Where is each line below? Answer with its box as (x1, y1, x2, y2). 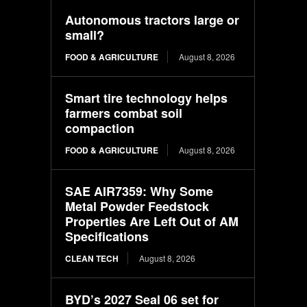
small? (65, 25, 105, 44)
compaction (65, 119, 135, 137)
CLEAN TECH (65, 251, 119, 265)
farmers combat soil (65, 103, 183, 122)
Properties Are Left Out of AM (65, 212, 239, 230)
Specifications (65, 227, 149, 245)
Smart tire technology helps (65, 88, 228, 107)
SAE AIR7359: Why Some (65, 182, 214, 200)
